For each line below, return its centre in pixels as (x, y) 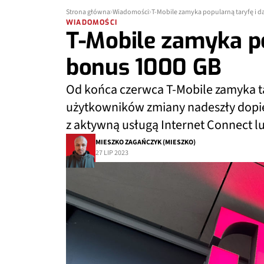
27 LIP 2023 (112, 153)
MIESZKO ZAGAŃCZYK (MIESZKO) (146, 142)
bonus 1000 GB (144, 67)
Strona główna (88, 12)
